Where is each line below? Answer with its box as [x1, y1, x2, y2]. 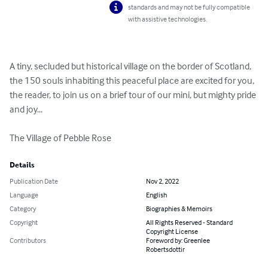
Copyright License [146, 227, 198, 236]
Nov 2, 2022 [146, 176, 179, 186]
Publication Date [10, 176, 58, 186]
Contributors [10, 236, 46, 245]
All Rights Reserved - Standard [146, 218, 233, 227]
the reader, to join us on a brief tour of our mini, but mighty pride [10, 89, 258, 101]
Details [10, 161, 35, 170]
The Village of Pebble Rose [10, 132, 111, 144]
